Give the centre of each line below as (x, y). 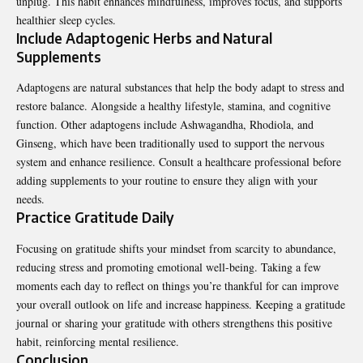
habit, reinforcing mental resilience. (98, 341)
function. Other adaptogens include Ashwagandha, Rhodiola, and (165, 125)
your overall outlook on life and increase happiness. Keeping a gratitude (181, 304)
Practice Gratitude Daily (95, 218)
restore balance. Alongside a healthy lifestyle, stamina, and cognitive (173, 106)
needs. (30, 199)
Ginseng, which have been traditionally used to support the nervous (170, 143)
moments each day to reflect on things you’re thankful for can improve (177, 285)
